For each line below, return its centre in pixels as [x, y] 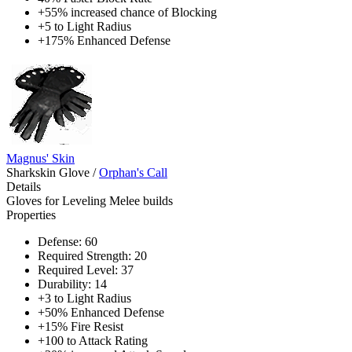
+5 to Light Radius [84, 26]
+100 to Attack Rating [93, 340]
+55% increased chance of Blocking [127, 12]
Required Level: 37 [86, 269]
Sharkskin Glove [48, 172]
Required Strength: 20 [92, 255]
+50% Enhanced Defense [101, 312]
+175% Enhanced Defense [104, 40]
